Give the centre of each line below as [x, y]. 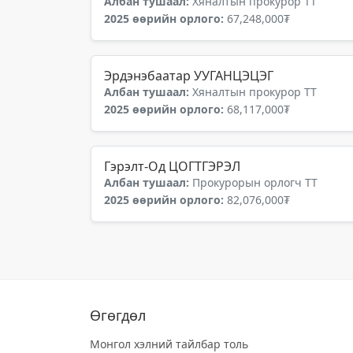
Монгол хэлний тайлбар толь [169, 344]
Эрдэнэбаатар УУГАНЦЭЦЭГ [189, 76]
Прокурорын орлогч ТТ [255, 182]
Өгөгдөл [118, 315]
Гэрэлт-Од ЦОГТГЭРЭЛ [172, 166]
